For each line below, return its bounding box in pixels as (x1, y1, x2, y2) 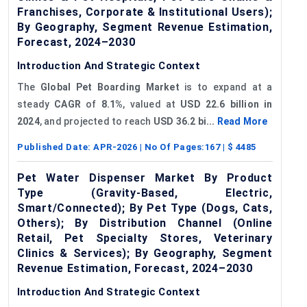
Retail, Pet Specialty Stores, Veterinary (17, 231, 273, 245)
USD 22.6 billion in (180, 98, 273, 110)
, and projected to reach (39, 115, 153, 127)
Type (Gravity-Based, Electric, (17, 186, 273, 199)
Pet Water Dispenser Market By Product (17, 171, 273, 184)
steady (17, 98, 55, 110)
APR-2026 (93, 141, 137, 152)
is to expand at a (179, 81, 273, 93)
